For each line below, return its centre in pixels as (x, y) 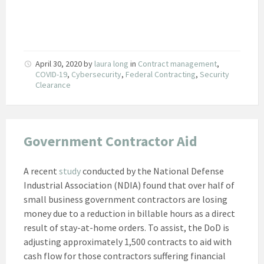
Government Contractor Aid (110, 141)
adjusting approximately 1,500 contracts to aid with (128, 241)
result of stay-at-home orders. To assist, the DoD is (126, 227)
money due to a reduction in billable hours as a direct (129, 213)
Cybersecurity (96, 74)
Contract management (177, 63)
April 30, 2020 (60, 63)
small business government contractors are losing (126, 199)
